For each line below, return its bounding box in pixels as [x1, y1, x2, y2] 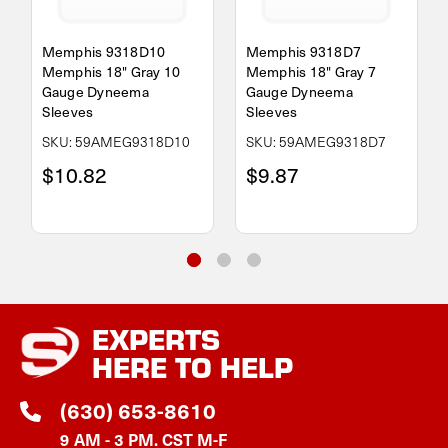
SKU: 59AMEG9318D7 [245, 131, 386, 151]
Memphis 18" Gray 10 [41, 60, 181, 82]
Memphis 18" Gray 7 [245, 60, 376, 82]
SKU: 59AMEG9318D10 [41, 131, 190, 151]
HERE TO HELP [92, 346, 293, 386]
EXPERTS [92, 318, 220, 358]
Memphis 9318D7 [245, 40, 361, 62]
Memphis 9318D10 [41, 40, 166, 62]
